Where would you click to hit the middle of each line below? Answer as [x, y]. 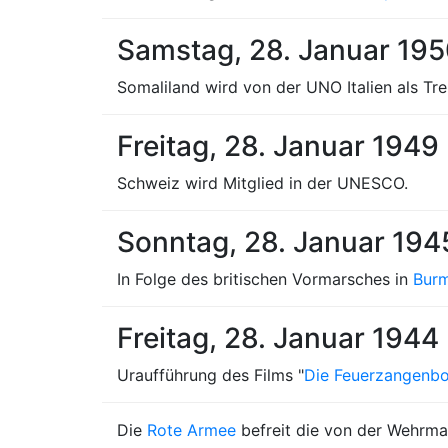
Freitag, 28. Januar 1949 [278, 146]
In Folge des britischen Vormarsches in [265, 279]
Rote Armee [191, 430]
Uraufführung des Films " [210, 375]
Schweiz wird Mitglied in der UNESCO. [262, 183]
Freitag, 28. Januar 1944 [278, 338]
